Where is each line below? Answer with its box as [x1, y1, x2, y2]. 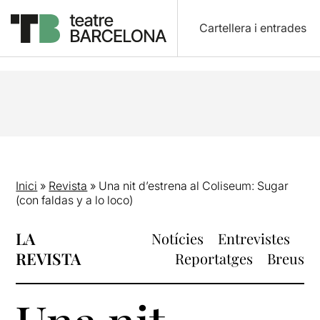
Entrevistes [217, 229, 290, 248]
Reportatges [174, 249, 253, 268]
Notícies [151, 229, 204, 248]
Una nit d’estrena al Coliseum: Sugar [99, 179, 289, 193]
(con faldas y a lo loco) [16, 193, 134, 207]
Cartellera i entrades [199, 21, 306, 35]
